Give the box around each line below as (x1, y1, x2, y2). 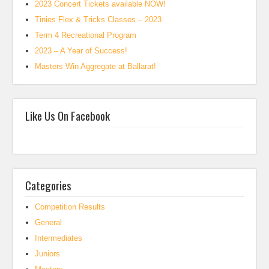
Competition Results (35, 202, 106, 212)
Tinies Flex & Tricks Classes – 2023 (35, 15, 162, 25)
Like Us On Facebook (25, 107, 110, 124)
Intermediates (35, 234, 83, 243)
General (35, 218, 62, 228)
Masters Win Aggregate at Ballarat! (35, 62, 157, 71)
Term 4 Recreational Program (35, 31, 137, 40)
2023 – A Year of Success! (35, 46, 128, 56)
